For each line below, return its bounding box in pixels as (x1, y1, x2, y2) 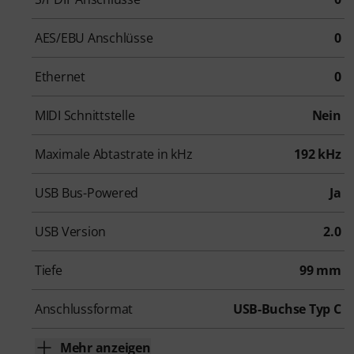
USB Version (35, 223, 107, 241)
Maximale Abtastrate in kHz (35, 145, 193, 164)
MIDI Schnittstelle (35, 107, 135, 125)
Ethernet (35, 68, 85, 86)
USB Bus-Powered (35, 184, 139, 202)
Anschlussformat (35, 300, 134, 318)
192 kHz (294, 145, 341, 164)
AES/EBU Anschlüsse (35, 29, 153, 47)
